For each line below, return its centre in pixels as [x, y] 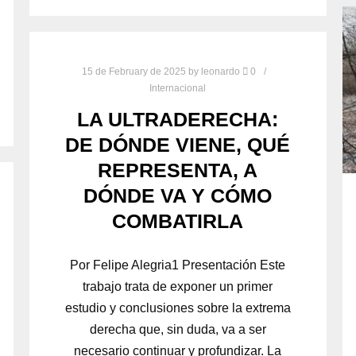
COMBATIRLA [178, 221]
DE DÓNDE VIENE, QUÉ [178, 145]
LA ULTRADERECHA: [178, 120]
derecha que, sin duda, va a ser [178, 330]
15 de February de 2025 [133, 71]
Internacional [178, 88]
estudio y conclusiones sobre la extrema [178, 308]
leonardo [220, 71]
